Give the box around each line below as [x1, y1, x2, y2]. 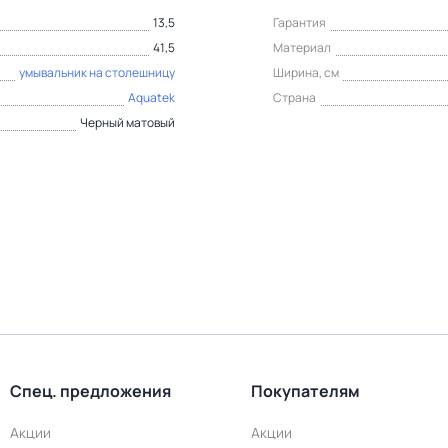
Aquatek [128, 89, 175, 106]
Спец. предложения [10, 380, 172, 402]
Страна [273, 89, 316, 106]
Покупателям [250, 380, 360, 402]
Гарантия [273, 14, 326, 31]
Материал [273, 39, 331, 56]
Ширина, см [273, 64, 339, 81]
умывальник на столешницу [19, 64, 175, 81]
